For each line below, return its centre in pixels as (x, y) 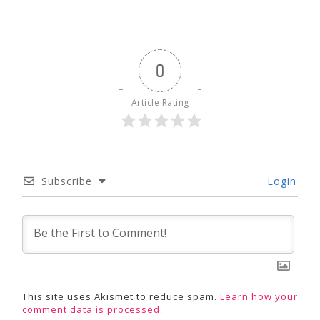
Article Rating (160, 102)
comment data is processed (91, 309)
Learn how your (259, 296)
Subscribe (67, 181)
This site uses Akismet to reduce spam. (121, 296)
